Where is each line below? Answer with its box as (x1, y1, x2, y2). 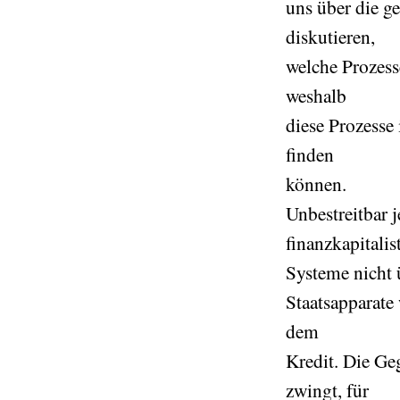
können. (286, 171, 346, 196)
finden (286, 141, 334, 167)
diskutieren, (286, 23, 375, 49)
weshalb (286, 82, 346, 108)
